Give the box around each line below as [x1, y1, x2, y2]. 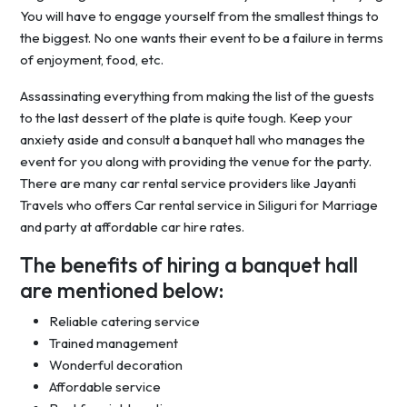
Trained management [49, 334, 178, 352]
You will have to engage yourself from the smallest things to [20, 7, 379, 25]
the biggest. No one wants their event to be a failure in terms [20, 29, 383, 47]
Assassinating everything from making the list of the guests [20, 87, 374, 105]
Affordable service [49, 378, 161, 396]
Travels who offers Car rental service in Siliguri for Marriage [20, 196, 378, 214]
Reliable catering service [49, 313, 200, 331]
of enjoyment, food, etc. [20, 51, 164, 69]
